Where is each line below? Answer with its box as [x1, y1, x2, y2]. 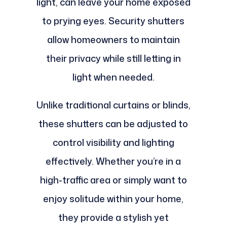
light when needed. [72, 70, 155, 84]
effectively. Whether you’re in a [46, 155, 181, 168]
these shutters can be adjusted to [39, 117, 188, 131]
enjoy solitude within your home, [43, 192, 184, 206]
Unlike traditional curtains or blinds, [36, 98, 191, 112]
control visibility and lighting [52, 136, 174, 149]
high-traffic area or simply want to [40, 173, 187, 187]
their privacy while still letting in [46, 52, 181, 65]
